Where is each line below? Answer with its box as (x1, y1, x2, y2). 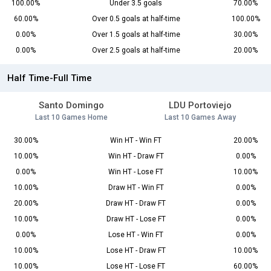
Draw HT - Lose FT (106, 215, 166, 224)
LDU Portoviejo (168, 100, 232, 111)
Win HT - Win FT (110, 136, 162, 145)
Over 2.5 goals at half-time (91, 46, 180, 55)
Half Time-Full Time (7, 73, 92, 84)
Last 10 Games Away (164, 113, 236, 122)
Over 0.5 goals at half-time (91, 15, 180, 24)
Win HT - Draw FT (108, 152, 164, 161)
